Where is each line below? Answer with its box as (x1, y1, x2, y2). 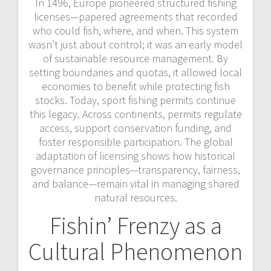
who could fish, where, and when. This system (33, 23, 238, 38)
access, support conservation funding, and (39, 120, 232, 135)
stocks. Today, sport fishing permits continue (35, 93, 236, 107)
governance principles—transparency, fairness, (31, 162, 240, 177)
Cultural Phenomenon (28, 236, 243, 267)
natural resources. (94, 190, 177, 204)
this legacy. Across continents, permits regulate (29, 106, 242, 121)
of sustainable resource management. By (43, 51, 228, 65)
